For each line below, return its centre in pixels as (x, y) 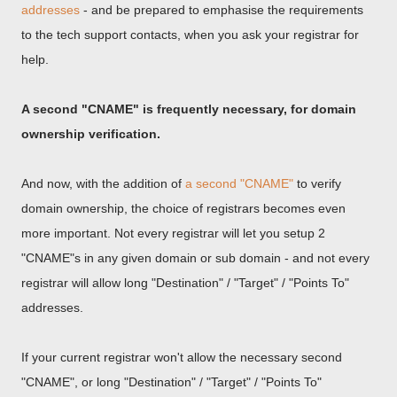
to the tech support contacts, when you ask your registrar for (190, 35)
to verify (317, 183)
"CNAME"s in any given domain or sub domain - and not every (195, 258)
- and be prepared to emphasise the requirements (222, 10)
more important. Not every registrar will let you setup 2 (173, 233)
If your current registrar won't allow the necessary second (182, 357)
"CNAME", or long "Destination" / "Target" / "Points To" (171, 382)
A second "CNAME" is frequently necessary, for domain (189, 109)
